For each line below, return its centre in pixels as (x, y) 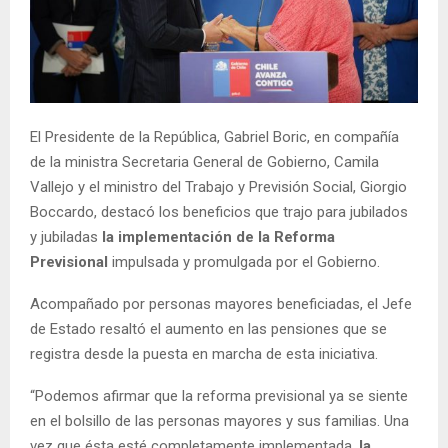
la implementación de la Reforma (216, 237)
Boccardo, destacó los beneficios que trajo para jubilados (219, 212)
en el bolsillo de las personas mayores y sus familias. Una (219, 421)
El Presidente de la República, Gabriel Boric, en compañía (214, 137)
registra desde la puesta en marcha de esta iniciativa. (204, 354)
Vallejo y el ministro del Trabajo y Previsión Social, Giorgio (218, 187)
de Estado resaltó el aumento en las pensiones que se (208, 329)
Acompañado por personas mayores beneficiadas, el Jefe (221, 304)
